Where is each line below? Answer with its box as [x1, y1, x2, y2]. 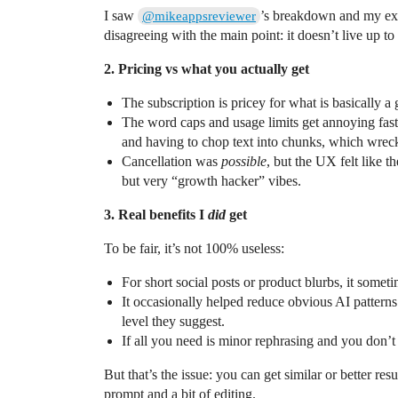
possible [221, 154, 267, 170]
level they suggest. [122, 314, 225, 330]
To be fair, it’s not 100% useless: [104, 241, 284, 257]
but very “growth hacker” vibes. [122, 173, 301, 189]
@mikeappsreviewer [142, 9, 257, 24]
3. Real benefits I [104, 207, 208, 223]
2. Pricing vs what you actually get [104, 61, 309, 77]
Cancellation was [122, 154, 221, 170]
